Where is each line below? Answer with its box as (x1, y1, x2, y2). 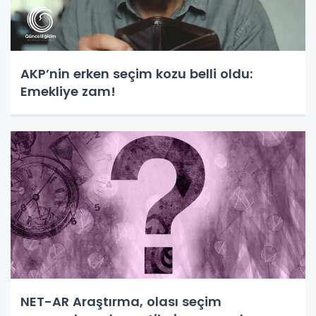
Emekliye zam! (20, 82, 116, 100)
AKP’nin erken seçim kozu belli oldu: (20, 64, 253, 83)
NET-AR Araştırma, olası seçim (20, 292, 221, 310)
